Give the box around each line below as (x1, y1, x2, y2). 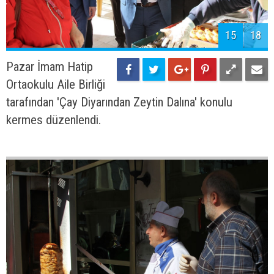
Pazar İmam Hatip (6, 59, 93, 74)
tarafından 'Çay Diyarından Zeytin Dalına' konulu (6, 94, 232, 109)
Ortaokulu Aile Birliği (6, 76, 105, 92)
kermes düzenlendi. (6, 112, 101, 127)
